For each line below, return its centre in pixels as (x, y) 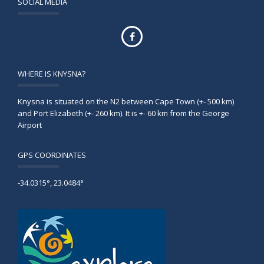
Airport (30, 125)
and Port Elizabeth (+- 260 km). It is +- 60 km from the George (123, 113)
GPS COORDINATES (52, 155)
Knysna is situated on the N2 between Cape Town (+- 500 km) (126, 101)
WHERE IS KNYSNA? (52, 73)
